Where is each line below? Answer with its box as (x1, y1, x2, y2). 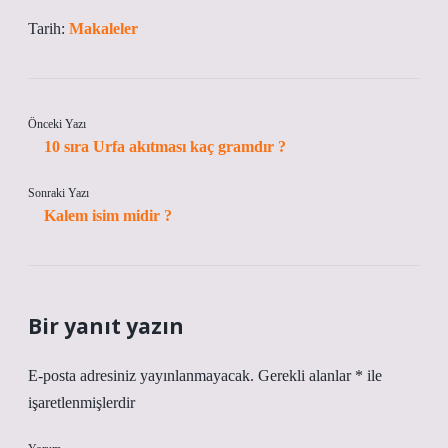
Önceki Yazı (28, 117, 86, 131)
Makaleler (69, 20, 138, 37)
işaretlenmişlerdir (28, 394, 135, 411)
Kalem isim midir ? (44, 207, 172, 224)
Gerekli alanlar (258, 367, 355, 384)
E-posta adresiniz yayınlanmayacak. (28, 367, 254, 384)
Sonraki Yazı (28, 186, 89, 200)
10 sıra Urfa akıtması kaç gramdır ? (44, 138, 286, 155)
